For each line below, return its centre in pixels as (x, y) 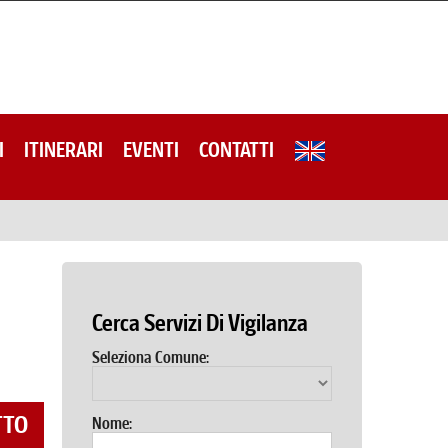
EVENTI (151, 150)
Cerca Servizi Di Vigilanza (200, 323)
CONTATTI (236, 150)
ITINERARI (63, 150)
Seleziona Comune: (150, 357)
